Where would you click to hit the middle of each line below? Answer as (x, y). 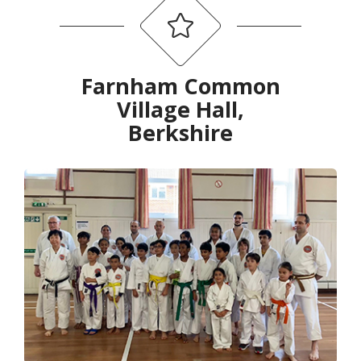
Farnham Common (180, 86)
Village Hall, (180, 110)
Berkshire (180, 133)
